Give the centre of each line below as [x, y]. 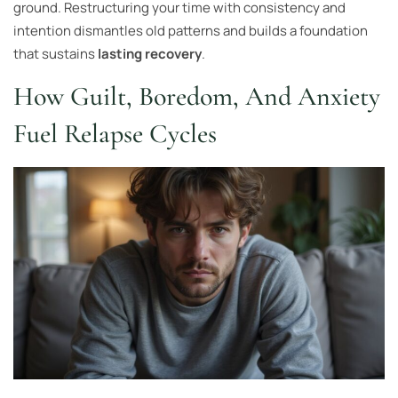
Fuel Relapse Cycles [115, 134]
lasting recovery [150, 53]
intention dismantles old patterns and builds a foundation [191, 30]
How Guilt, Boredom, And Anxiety [197, 97]
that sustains [56, 53]
